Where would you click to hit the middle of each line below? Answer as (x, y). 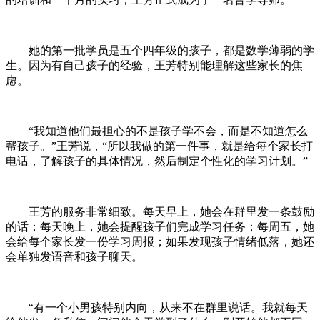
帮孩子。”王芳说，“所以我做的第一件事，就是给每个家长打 (159, 146)
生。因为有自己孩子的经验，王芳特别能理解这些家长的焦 (154, 65)
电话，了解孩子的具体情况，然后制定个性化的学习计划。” (157, 161)
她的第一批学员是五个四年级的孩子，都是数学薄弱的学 (171, 50)
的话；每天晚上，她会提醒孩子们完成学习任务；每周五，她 (160, 226)
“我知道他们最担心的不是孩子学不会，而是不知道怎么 (168, 131)
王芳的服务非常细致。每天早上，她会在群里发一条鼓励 (171, 211)
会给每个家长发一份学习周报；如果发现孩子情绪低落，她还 (160, 241)
